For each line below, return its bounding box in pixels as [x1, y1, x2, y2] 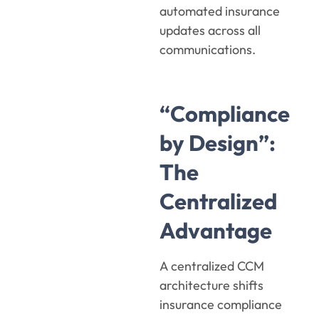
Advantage [159, 216, 272, 245]
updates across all [159, 22, 261, 39]
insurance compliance [159, 296, 282, 313]
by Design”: [159, 129, 276, 157]
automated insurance [159, 3, 280, 20]
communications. [159, 41, 256, 58]
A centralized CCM [159, 258, 264, 275]
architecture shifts [159, 277, 263, 294]
